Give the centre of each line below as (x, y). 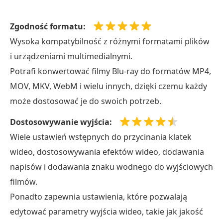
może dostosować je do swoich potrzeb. (86, 101)
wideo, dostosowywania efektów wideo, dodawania (107, 152)
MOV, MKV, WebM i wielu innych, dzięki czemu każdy (109, 86)
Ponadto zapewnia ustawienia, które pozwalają (99, 196)
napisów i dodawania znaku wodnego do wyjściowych (111, 167)
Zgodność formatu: (48, 27)
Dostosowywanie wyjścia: (61, 122)
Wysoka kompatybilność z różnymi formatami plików (110, 42)
